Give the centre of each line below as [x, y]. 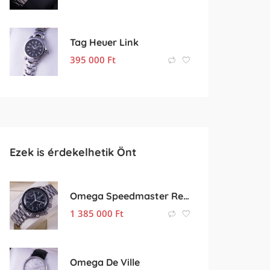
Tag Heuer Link [104, 42]
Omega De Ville [105, 262]
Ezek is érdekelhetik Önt [73, 152]
